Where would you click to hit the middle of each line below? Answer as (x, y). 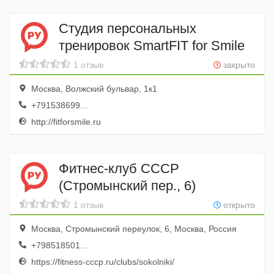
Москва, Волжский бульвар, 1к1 (93, 89)
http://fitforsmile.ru (65, 122)
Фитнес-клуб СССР (119, 168)
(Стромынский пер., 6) (127, 185)
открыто (238, 205)
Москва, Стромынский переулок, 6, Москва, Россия (133, 229)
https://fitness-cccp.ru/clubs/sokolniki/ (102, 262)
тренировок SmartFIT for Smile (152, 45)
